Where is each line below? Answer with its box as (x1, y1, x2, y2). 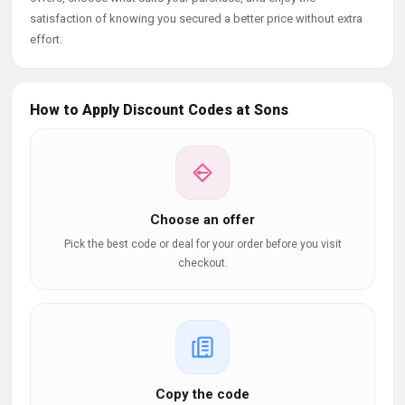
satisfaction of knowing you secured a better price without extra (30, 12, 363, 25)
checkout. (177, 257, 228, 269)
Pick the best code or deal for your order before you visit (63, 238, 342, 250)
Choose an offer (150, 212, 255, 228)
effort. (30, 33, 62, 46)
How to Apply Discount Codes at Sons (30, 101, 288, 118)
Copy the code (155, 386, 250, 402)
